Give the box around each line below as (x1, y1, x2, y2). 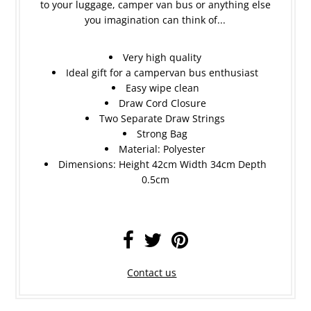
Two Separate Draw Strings (99, 111, 226, 125)
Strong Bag (137, 126, 188, 140)
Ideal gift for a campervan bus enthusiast (66, 65, 259, 79)
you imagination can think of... (85, 12, 226, 26)
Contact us (127, 265, 177, 279)
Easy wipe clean (125, 81, 199, 94)
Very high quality (123, 50, 202, 64)
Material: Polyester (119, 142, 206, 155)
